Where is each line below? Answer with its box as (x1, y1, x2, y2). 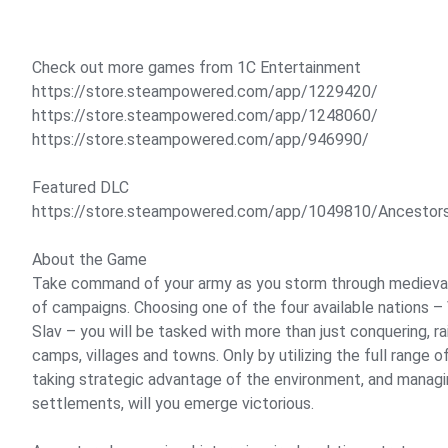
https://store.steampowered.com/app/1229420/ (32, 82, 378, 101)
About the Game (32, 250, 147, 269)
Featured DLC (32, 178, 129, 197)
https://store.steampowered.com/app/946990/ (32, 130, 369, 149)
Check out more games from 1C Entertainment (32, 58, 361, 77)
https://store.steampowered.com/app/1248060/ (32, 106, 378, 125)
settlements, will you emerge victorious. (32, 394, 314, 413)
